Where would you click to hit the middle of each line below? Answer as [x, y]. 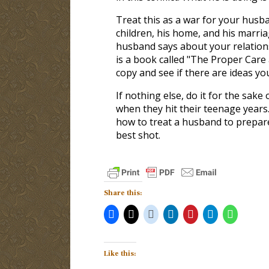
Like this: [120, 253]
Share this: [123, 193]
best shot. [138, 135]
